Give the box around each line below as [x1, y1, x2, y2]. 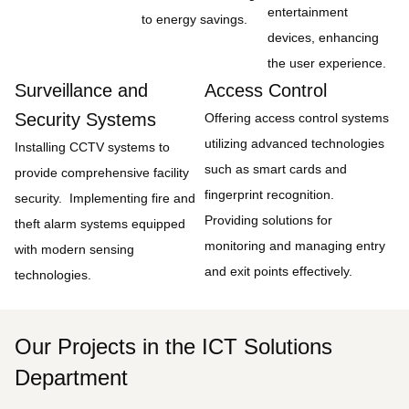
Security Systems [15, 110, 156, 130]
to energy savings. [141, 12, 247, 26]
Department [15, 365, 128, 390]
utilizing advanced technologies [204, 136, 384, 151]
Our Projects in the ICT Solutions [15, 334, 332, 359]
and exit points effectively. [204, 264, 352, 278]
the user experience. [267, 56, 387, 70]
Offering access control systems [204, 110, 389, 125]
